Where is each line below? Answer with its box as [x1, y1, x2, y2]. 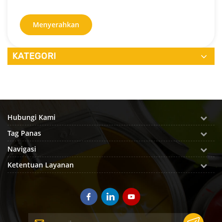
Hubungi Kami [7, 112, 55, 122]
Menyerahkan [33, 19, 79, 29]
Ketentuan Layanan [7, 160, 74, 169]
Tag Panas [7, 128, 41, 138]
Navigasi [7, 144, 36, 154]
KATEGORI [12, 50, 56, 61]
